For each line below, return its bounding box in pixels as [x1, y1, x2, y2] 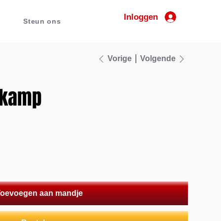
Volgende [140, 54, 176, 63]
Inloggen [123, 12, 158, 22]
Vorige [107, 54, 132, 63]
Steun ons [23, 17, 61, 26]
